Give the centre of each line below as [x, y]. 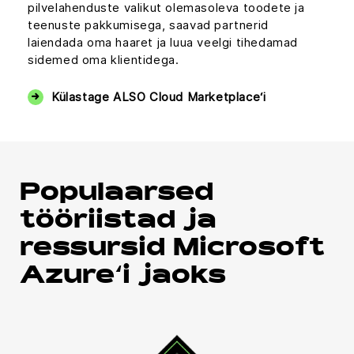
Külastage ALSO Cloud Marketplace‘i [159, 97]
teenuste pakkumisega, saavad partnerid [148, 25]
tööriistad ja [118, 222]
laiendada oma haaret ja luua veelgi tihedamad [163, 43]
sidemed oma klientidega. [104, 60]
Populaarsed [117, 195]
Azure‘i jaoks [123, 278]
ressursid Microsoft [172, 250]
